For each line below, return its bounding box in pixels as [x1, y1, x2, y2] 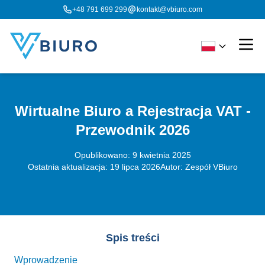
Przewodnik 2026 [75, 122, 190, 138]
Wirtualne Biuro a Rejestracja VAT [14, 103, 242, 119]
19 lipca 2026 [109, 162, 160, 172]
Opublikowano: [74, 150, 132, 160]
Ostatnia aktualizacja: [27, 162, 110, 172]
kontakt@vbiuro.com [137, 5, 202, 14]
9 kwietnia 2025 [132, 150, 191, 160]
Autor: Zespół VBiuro [160, 162, 238, 172]
